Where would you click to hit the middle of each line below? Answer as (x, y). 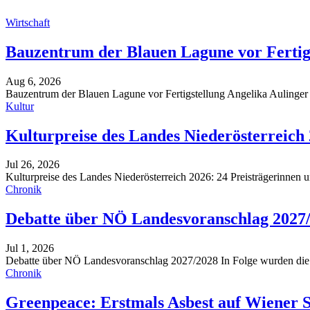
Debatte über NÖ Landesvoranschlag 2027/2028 (113, 261)
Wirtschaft (28, 22)
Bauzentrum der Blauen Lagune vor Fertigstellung (116, 93)
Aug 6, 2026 (33, 81)
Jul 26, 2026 (33, 165)
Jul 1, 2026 (30, 248)
